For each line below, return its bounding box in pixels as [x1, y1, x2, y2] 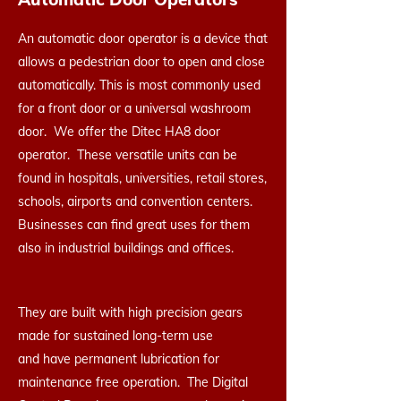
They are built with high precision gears [18, 304, 243, 320]
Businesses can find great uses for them [18, 217, 250, 233]
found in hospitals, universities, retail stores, [18, 170, 267, 186]
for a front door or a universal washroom [18, 100, 251, 116]
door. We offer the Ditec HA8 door [18, 124, 220, 140]
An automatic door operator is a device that [18, 30, 268, 47]
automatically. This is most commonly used [18, 77, 260, 93]
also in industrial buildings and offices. [18, 240, 234, 256]
